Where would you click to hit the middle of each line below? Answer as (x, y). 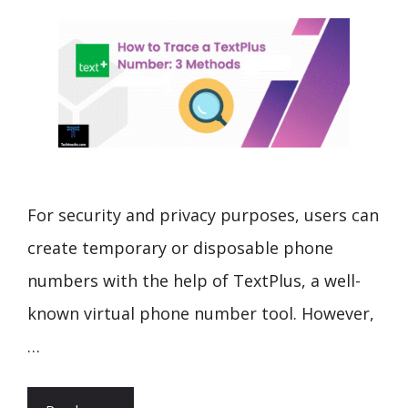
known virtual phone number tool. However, (201, 314)
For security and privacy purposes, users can (203, 215)
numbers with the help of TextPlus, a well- (194, 281)
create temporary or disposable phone (180, 248)
